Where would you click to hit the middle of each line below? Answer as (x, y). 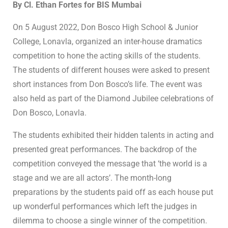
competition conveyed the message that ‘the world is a (110, 163)
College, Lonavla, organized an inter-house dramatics (107, 41)
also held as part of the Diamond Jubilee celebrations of (113, 98)
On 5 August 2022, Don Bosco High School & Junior (105, 27)
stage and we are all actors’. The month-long (92, 178)
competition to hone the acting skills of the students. (107, 55)
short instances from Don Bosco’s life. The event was (107, 84)
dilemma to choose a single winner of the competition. (110, 220)
